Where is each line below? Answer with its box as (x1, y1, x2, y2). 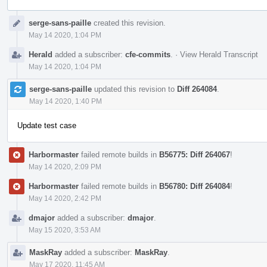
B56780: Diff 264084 (159, 181, 230, 191)
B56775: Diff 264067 (159, 150, 230, 159)
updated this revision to (92, 84, 177, 94)
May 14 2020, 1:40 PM (29, 97, 102, 105)
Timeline (7, 19, 39, 29)
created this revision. (91, 18, 166, 27)
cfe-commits (125, 49, 170, 59)
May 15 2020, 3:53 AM (29, 225, 101, 234)
